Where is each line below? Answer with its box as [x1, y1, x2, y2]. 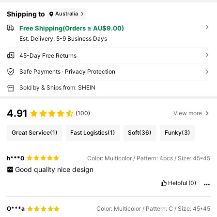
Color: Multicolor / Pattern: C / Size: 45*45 [96, 205, 210, 213]
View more [173, 109, 202, 117]
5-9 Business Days [56, 35, 107, 43]
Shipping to [7, 10, 46, 18]
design [72, 165, 93, 174]
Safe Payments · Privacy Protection [19, 68, 115, 76]
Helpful [168, 179, 187, 187]
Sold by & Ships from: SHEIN [19, 84, 95, 92]
